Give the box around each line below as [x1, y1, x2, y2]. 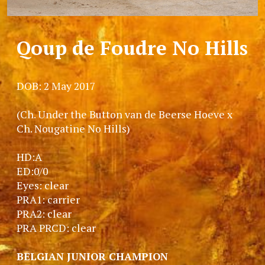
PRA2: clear [17, 206, 72, 221]
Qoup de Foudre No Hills [17, 34, 248, 60]
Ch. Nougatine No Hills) [17, 121, 130, 135]
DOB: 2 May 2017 [17, 79, 95, 93]
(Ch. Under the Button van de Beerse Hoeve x [17, 107, 232, 121]
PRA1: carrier [17, 192, 80, 206]
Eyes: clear [17, 178, 69, 192]
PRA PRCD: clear [17, 221, 96, 235]
